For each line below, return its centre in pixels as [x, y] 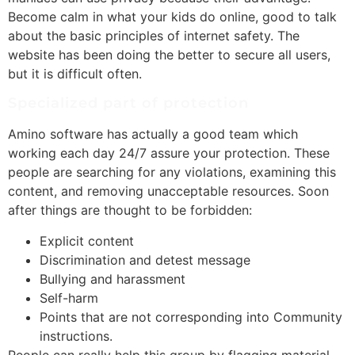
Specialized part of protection [128, 103]
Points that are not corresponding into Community [191, 317]
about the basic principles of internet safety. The [154, 35]
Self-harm [69, 298]
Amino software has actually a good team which [153, 134]
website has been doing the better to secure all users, [169, 54]
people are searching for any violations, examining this [172, 172]
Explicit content [87, 240]
